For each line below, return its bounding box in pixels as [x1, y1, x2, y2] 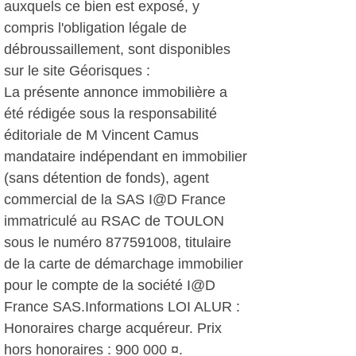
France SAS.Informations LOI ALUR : [4, 299, 240, 315]
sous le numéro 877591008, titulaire [4, 234, 231, 250]
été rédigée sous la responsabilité [4, 106, 217, 122]
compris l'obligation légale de [4, 20, 187, 36]
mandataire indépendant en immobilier [4, 149, 247, 164]
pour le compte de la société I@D [4, 277, 215, 293]
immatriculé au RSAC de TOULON [4, 213, 224, 229]
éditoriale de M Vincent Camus [4, 127, 199, 143]
